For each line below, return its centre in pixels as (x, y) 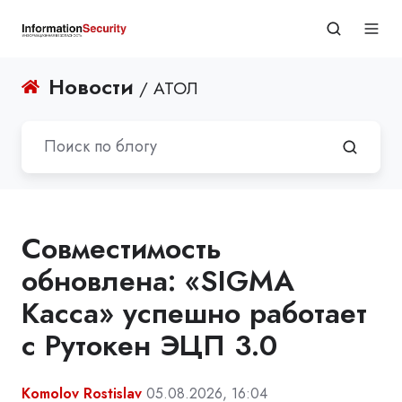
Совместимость (122, 248)
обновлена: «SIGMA (158, 280)
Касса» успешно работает (194, 313)
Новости (92, 87)
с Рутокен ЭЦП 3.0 (149, 345)
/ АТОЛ (166, 88)
